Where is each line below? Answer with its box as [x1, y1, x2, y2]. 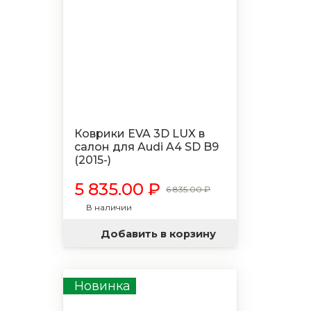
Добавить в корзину [101, 227, 216, 240]
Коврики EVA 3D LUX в [74, 127, 205, 140]
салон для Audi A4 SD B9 [74, 140, 219, 153]
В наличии [86, 202, 132, 212]
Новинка [74, 278, 131, 294]
